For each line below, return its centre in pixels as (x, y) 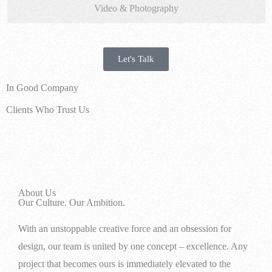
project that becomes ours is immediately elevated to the (124, 263)
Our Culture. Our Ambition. (72, 202)
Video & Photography (136, 8)
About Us (37, 192)
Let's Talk (136, 59)
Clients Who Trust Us (48, 109)
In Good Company (42, 87)
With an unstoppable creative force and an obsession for (125, 228)
